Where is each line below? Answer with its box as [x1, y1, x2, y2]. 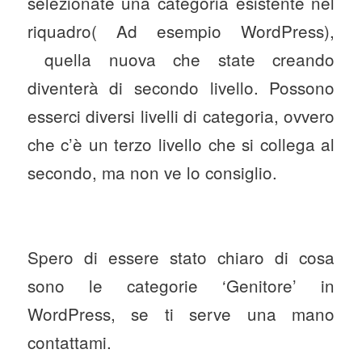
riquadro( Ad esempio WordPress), [27, 18, 335, 43]
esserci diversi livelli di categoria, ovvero [27, 103, 335, 128]
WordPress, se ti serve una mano [27, 301, 335, 326]
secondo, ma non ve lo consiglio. [27, 159, 277, 184]
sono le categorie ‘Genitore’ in [27, 272, 335, 297]
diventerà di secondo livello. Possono [27, 74, 335, 99]
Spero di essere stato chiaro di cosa [27, 244, 335, 269]
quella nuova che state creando [27, 46, 335, 71]
